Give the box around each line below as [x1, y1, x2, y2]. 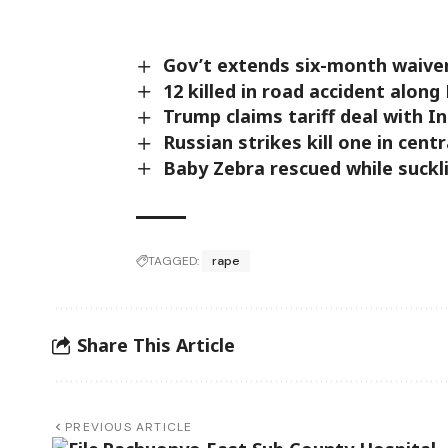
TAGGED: [148, 253, 200, 270]
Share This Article [77, 332, 235, 357]
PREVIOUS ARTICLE [65, 419, 193, 436]
